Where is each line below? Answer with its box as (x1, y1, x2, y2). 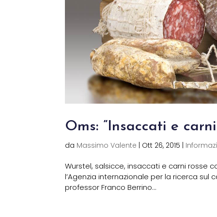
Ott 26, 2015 (142, 140, 181, 150)
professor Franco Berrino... (65, 182, 157, 192)
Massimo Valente (77, 140, 137, 150)
